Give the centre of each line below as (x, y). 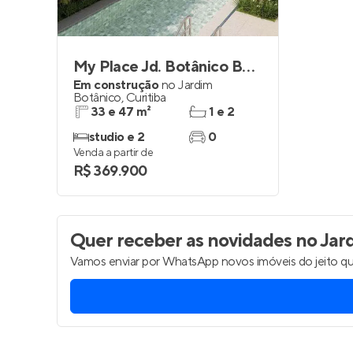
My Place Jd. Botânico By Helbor (249, 67)
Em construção (116, 85)
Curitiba (146, 98)
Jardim (195, 85)
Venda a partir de (113, 153)
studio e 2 (117, 137)
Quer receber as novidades (181, 241)
